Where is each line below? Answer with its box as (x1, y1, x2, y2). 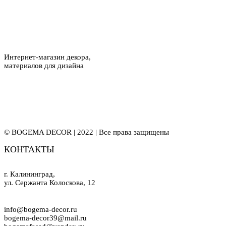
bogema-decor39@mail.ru (4, 214, 87, 222)
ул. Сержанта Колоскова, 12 (4, 179, 95, 187)
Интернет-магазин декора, (4, 53, 91, 62)
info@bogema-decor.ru (4, 205, 77, 214)
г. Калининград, (4, 170, 55, 179)
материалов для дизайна (4, 62, 84, 70)
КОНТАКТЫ (4, 144, 54, 155)
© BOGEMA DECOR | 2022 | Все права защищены (4, 128, 169, 137)
